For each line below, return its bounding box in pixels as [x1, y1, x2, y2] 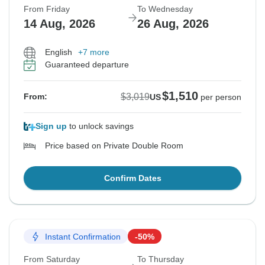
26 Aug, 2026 [137, 17, 209, 31]
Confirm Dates [104, 173, 161, 183]
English [45, 47, 72, 57]
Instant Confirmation [45, 231, 121, 241]
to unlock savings [67, 121, 134, 131]
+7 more [78, 47, 109, 57]
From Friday [24, 4, 70, 14]
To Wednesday [137, 4, 193, 14]
